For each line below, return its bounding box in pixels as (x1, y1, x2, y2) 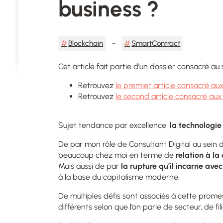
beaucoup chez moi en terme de (58, 150, 176, 160)
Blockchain (68, 38, 104, 48)
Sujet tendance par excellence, (58, 120, 170, 130)
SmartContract (131, 38, 181, 48)
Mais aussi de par (58, 161, 119, 171)
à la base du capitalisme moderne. (58, 172, 184, 182)
